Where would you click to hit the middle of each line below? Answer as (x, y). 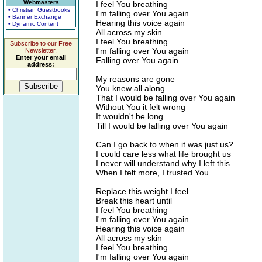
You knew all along (130, 88)
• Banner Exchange (35, 17)
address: (41, 64)
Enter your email (41, 57)
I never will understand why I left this (163, 163)
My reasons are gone (135, 79)
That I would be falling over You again (166, 98)
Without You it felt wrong (141, 107)
